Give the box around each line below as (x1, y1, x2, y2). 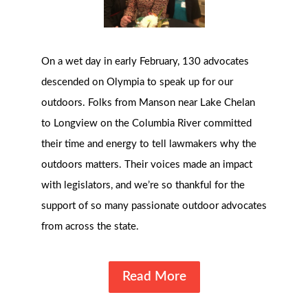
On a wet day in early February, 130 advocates (41, 56, 249, 67)
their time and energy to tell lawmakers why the (41, 139, 256, 150)
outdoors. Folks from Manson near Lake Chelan (41, 98, 255, 109)
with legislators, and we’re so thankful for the (41, 180, 245, 191)
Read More (122, 270, 186, 284)
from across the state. (41, 221, 139, 232)
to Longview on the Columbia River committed (41, 118, 252, 129)
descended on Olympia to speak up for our (41, 77, 233, 88)
